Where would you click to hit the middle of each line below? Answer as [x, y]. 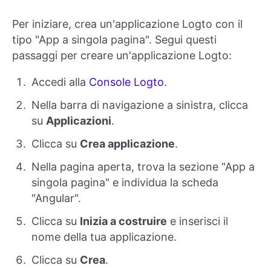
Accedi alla [60, 82]
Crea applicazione [127, 144]
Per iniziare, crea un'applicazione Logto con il [127, 24]
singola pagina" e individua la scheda [125, 183]
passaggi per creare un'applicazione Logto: [122, 56]
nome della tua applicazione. [104, 237]
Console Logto [126, 82]
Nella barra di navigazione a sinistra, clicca [140, 105]
